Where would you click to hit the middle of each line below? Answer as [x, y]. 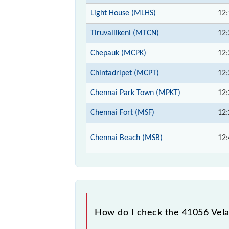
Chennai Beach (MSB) [127, 138]
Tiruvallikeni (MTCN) [125, 33]
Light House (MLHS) [123, 13]
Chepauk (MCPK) [118, 53]
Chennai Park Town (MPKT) [135, 93]
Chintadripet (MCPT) [125, 73]
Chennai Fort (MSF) [122, 113]
